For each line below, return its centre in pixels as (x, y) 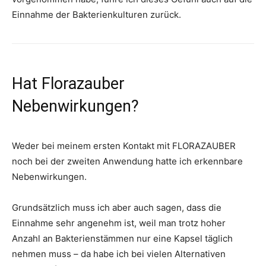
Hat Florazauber (68, 84)
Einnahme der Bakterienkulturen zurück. (96, 15)
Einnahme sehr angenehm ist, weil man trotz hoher (119, 223)
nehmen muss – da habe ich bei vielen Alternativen (119, 254)
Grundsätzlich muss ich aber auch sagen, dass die (117, 208)
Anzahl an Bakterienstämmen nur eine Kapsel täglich (122, 239)
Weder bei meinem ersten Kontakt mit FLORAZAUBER (124, 146)
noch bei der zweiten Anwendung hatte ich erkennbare (127, 161)
